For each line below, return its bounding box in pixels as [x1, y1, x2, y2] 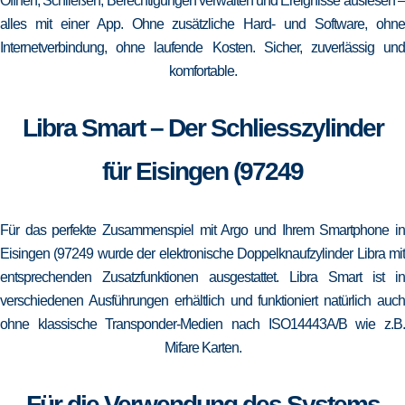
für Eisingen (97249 [102, 157, 303, 185]
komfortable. [168, 63, 237, 79]
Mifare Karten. [164, 340, 241, 355]
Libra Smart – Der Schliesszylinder [22, 114, 383, 142]
